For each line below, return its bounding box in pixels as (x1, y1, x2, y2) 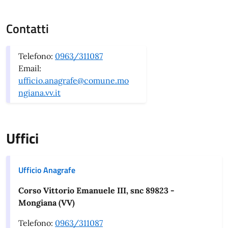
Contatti (6, 19, 49, 38)
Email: (18, 63, 41, 73)
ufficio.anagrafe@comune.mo (18, 75, 129, 85)
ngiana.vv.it (18, 88, 61, 98)
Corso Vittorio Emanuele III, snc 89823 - (18, 185, 175, 195)
